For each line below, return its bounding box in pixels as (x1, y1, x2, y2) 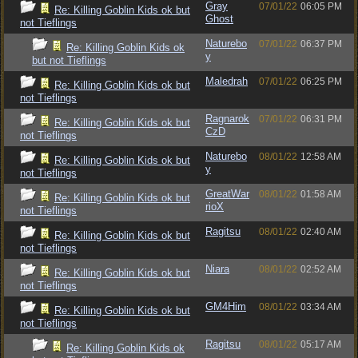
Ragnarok (205, 113, 249, 125)
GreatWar (205, 188, 249, 200)
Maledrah (205, 75, 248, 87)
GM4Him (205, 300, 246, 312)
